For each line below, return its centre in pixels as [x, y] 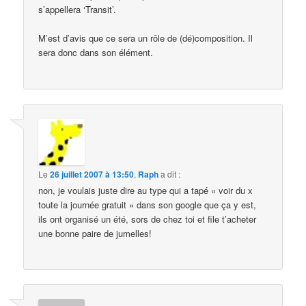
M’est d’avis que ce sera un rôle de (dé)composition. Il [146, 38]
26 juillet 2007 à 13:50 [92, 174]
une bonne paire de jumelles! [95, 233]
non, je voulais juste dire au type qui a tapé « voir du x [146, 190]
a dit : [171, 173]
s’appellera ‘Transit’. [78, 10]
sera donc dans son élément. [96, 53]
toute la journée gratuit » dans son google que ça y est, [148, 204]
